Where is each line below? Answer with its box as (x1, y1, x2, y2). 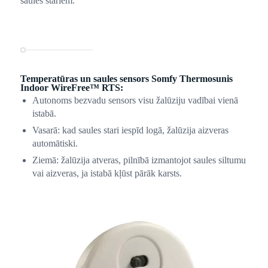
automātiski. (32, 138, 78, 148)
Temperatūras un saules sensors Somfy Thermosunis (20, 73, 233, 84)
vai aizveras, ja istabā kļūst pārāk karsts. (32, 167, 182, 178)
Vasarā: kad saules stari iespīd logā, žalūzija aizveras (32, 124, 229, 135)
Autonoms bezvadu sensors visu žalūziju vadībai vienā (32, 95, 238, 105)
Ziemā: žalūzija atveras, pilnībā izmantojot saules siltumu (32, 154, 246, 165)
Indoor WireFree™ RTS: (20, 82, 123, 93)
